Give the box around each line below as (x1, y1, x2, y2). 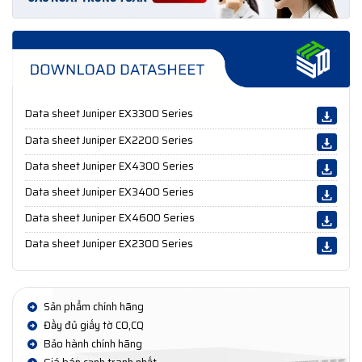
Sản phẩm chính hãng (41, 298, 144, 316)
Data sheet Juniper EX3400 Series (25, 183, 194, 201)
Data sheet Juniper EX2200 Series (25, 132, 193, 149)
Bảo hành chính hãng (41, 335, 142, 353)
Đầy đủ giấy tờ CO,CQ (41, 317, 144, 335)
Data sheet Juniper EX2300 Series (25, 235, 193, 253)
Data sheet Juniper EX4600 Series (25, 209, 195, 227)
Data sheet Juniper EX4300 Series (25, 158, 194, 175)
